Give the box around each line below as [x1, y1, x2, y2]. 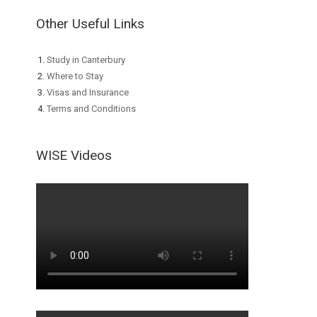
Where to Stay [47, 71, 104, 82]
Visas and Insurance [47, 87, 129, 98]
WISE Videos [36, 147, 113, 164]
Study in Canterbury [47, 54, 126, 66]
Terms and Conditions [47, 103, 137, 115]
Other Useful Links [36, 16, 145, 33]
